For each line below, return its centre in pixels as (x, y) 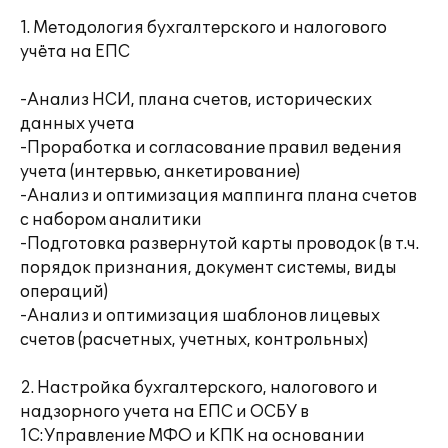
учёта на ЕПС (75, 52)
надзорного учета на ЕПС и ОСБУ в (164, 412)
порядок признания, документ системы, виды (208, 268)
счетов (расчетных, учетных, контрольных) (194, 340)
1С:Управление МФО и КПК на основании (192, 436)
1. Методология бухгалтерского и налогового (203, 28)
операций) (64, 292)
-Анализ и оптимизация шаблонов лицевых (200, 316)
